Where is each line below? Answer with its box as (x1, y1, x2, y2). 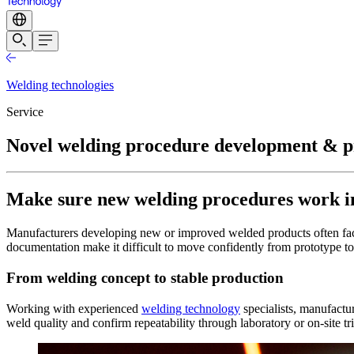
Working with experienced (6, 301, 141, 315)
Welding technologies (6, 77, 114, 92)
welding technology (141, 301, 240, 315)
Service (6, 104, 43, 119)
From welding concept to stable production (6, 269, 284, 286)
